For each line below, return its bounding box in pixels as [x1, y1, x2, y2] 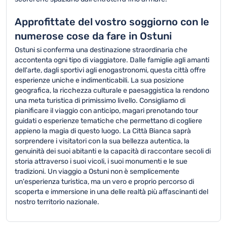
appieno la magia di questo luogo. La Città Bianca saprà [15, 127, 191, 135]
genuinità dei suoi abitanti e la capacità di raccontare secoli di [15, 147, 211, 156]
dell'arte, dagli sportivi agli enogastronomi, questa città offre [15, 66, 206, 74]
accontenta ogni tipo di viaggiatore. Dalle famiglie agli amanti [15, 56, 209, 64]
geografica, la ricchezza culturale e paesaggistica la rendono [15, 86, 209, 95]
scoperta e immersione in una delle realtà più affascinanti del [15, 187, 208, 196]
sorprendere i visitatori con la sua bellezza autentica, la [15, 137, 190, 145]
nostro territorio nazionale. [15, 198, 99, 206]
